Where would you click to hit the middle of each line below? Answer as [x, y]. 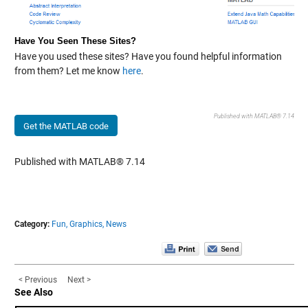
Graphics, [86, 224]
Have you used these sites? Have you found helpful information [148, 56]
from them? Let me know [68, 70]
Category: [32, 224]
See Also [33, 292]
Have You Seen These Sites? [75, 41]
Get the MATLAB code [66, 126]
